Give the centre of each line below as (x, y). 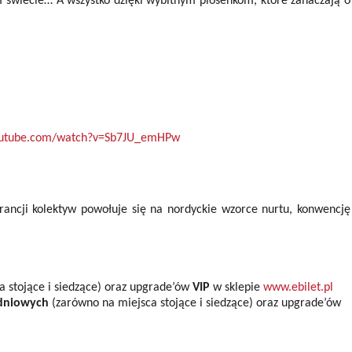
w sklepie (238, 288)
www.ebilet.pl (298, 288)
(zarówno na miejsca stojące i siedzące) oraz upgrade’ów (194, 303)
